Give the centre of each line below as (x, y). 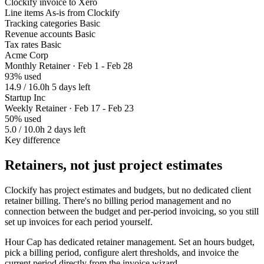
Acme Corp (27, 55)
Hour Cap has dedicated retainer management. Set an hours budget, (130, 242)
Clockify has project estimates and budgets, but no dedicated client (128, 190)
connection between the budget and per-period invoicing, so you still (132, 212)
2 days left (66, 130)
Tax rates (22, 45)
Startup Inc (25, 98)
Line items (24, 13)
